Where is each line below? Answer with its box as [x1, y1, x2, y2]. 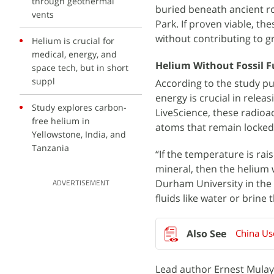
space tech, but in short [32, 62, 128, 73]
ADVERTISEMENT [52, 180, 109, 187]
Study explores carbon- [32, 102, 127, 113]
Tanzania [32, 142, 69, 154]
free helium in [32, 115, 90, 127]
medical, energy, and [32, 48, 117, 60]
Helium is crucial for [32, 35, 114, 46]
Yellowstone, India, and [32, 128, 126, 140]
